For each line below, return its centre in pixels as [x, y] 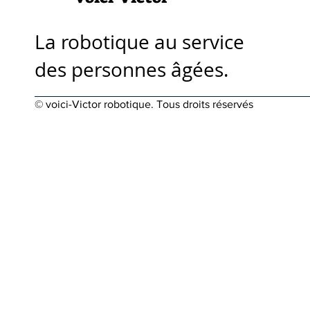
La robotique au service [139, 42]
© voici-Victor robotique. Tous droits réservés [144, 104]
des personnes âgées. [131, 70]
